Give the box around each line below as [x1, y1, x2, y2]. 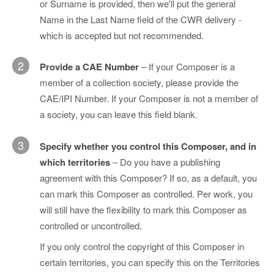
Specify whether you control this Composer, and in [40, 139, 256, 153]
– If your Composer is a [139, 60, 235, 73]
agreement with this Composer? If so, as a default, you [40, 171, 257, 184]
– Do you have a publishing [113, 155, 220, 168]
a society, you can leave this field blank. [40, 108, 198, 121]
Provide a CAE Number [40, 60, 139, 74]
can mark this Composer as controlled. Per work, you [40, 187, 253, 200]
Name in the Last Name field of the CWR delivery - [40, 12, 242, 26]
